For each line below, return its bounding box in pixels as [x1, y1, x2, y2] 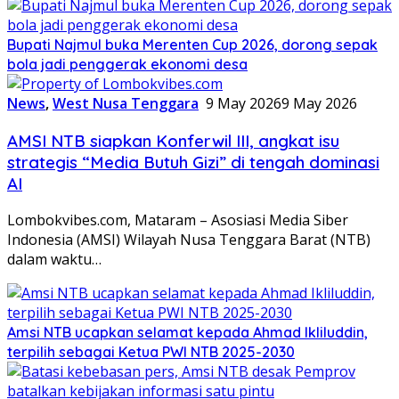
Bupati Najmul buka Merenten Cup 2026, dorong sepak [7, 35, 378, 53]
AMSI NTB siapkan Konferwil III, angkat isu [7, 129, 339, 151]
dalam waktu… [7, 249, 102, 270]
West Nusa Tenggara [53, 93, 199, 113]
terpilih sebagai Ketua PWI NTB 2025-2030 [7, 343, 295, 362]
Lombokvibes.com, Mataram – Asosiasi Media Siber [7, 210, 348, 231]
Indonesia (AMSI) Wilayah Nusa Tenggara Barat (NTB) [7, 230, 370, 250]
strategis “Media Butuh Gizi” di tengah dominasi [7, 151, 379, 173]
